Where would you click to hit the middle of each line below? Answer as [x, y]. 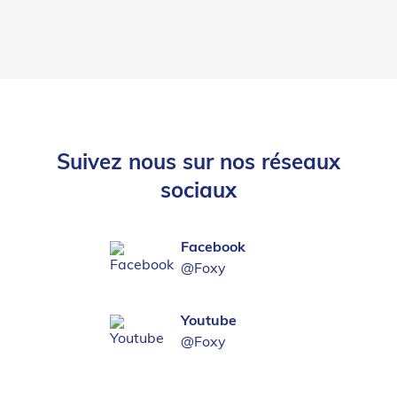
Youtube [209, 321]
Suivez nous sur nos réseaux [198, 163]
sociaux [198, 192]
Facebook [213, 248]
